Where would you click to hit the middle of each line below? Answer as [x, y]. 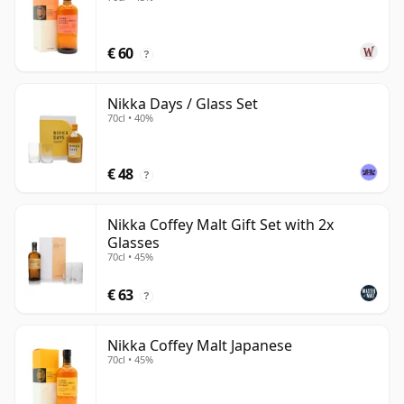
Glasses [133, 243]
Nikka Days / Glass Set [183, 104]
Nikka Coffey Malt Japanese [200, 346]
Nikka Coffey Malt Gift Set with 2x [220, 225]
